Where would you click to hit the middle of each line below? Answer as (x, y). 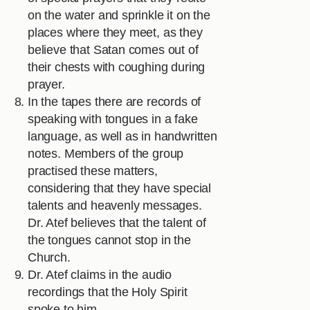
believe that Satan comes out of (113, 50)
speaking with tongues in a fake (113, 119)
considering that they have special (120, 189)
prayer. (46, 85)
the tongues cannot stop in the (109, 240)
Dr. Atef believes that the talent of (117, 223)
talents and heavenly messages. (115, 206)
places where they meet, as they (115, 33)
